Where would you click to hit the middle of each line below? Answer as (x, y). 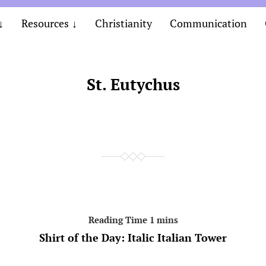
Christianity (123, 23)
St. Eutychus (133, 84)
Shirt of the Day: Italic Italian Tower (133, 237)
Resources (45, 23)
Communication (208, 23)
